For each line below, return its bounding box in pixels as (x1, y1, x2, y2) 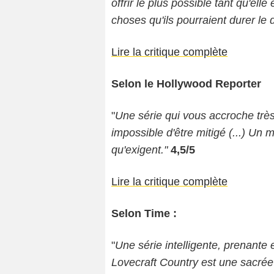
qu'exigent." (111, 144, 168, 157)
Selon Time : (111, 207, 177, 220)
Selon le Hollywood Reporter (111, 78, 261, 91)
